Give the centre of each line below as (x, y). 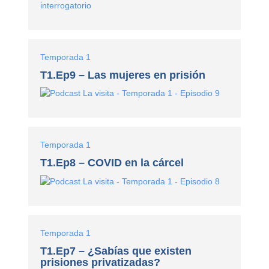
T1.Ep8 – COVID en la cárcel (112, 163)
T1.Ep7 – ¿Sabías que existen (116, 251)
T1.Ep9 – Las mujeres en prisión (123, 75)
